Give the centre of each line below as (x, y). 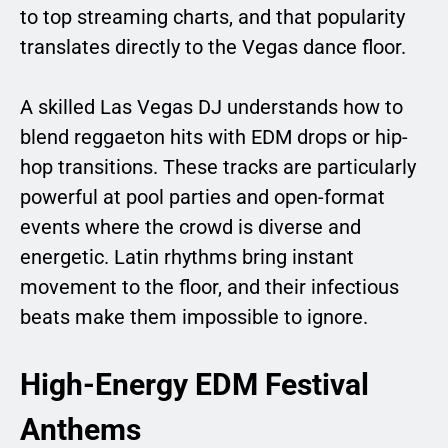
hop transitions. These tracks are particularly (218, 167)
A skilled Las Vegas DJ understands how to (211, 107)
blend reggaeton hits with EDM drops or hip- (214, 137)
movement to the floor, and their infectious (209, 287)
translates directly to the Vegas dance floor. (213, 47)
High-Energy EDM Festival (194, 385)
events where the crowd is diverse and (190, 227)
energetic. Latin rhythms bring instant (187, 257)
